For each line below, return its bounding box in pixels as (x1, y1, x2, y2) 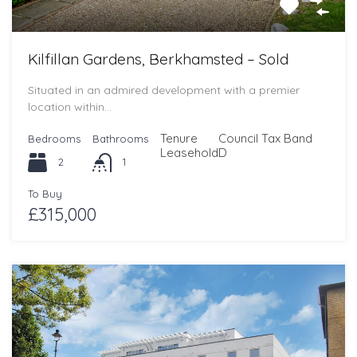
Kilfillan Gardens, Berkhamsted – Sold (28, 49, 288, 69)
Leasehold (160, 144, 218, 160)
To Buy (28, 186, 62, 200)
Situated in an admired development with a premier (28, 82, 300, 97)
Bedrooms (28, 131, 80, 145)
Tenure (160, 130, 198, 146)
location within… (28, 99, 112, 114)
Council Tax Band (218, 130, 312, 146)
